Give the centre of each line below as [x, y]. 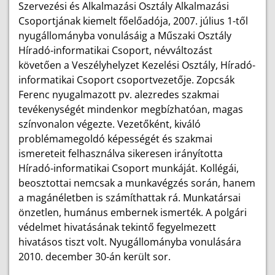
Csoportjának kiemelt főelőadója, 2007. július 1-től [133, 21]
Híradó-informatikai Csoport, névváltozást [115, 50]
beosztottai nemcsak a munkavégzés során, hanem [137, 183]
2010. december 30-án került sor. [95, 257]
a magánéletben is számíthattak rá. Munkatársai [130, 198]
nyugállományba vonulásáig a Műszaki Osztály [125, 36]
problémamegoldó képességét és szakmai [115, 139]
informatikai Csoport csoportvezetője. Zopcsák [126, 80]
